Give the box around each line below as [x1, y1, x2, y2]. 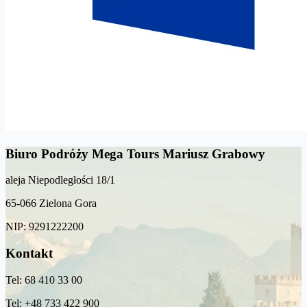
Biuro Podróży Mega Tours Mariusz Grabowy [5, 146, 265, 161]
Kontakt [5, 246, 53, 261]
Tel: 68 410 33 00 [5, 273, 82, 286]
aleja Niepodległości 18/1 [5, 174, 115, 186]
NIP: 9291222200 [5, 221, 84, 233]
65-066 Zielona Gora [5, 197, 97, 210]
